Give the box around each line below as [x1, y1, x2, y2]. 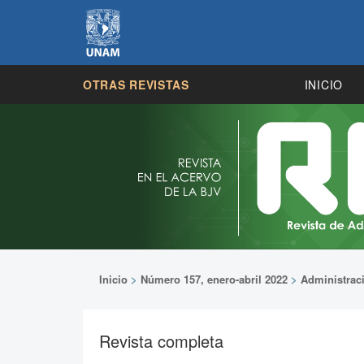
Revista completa [99, 328, 223, 353]
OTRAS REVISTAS [83, 76, 189, 93]
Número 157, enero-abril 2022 [141, 271, 288, 287]
